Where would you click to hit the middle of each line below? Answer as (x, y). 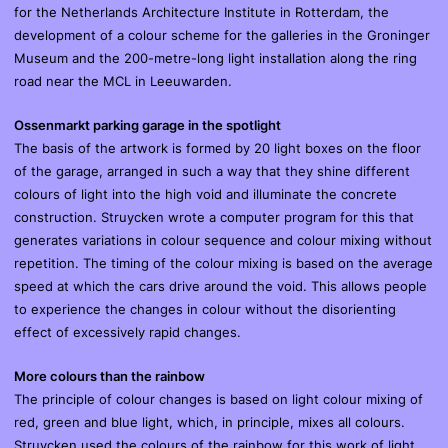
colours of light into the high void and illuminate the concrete (205, 193)
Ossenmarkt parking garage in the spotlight (147, 124)
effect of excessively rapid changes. (127, 331)
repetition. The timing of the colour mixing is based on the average (223, 262)
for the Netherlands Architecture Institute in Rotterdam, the (201, 11)
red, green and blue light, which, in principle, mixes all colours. (209, 421)
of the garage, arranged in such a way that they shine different (212, 170)
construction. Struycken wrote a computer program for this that (214, 216)
